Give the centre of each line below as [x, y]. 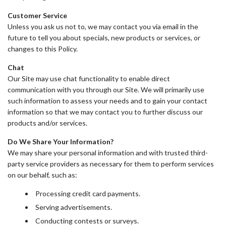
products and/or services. [47, 123]
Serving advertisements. [74, 207]
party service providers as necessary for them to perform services [111, 164]
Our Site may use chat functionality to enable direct [89, 78]
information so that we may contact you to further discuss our [105, 112]
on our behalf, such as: [42, 175]
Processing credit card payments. [88, 193]
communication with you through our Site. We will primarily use [106, 90]
